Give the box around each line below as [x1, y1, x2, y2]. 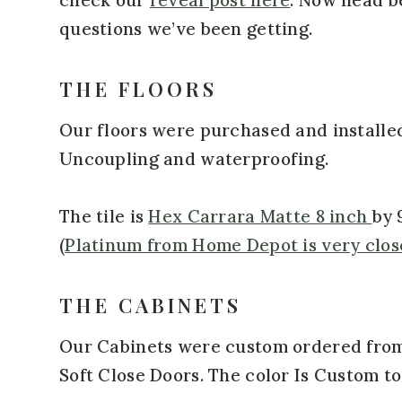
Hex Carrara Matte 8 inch [148, 205, 372, 227]
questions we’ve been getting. [59, 17, 313, 39]
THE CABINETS [59, 291, 241, 319]
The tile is [59, 205, 149, 227]
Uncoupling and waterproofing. [59, 147, 329, 170]
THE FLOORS [59, 74, 217, 102]
